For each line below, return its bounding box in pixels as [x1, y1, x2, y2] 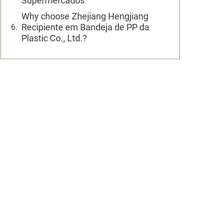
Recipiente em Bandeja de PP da [21, 22, 149, 32]
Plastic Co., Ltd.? [21, 33, 87, 43]
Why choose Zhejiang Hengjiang [21, 11, 148, 21]
